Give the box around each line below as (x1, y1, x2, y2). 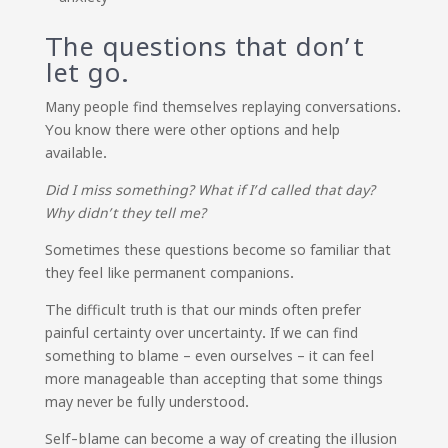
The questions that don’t (44, 31, 364, 62)
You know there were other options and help (44, 121, 340, 139)
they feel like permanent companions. (44, 264, 294, 282)
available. (44, 144, 107, 162)
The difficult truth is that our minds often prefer (44, 301, 361, 319)
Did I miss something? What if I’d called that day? (44, 181, 375, 199)
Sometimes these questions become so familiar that (44, 241, 391, 259)
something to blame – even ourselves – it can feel (44, 347, 374, 365)
